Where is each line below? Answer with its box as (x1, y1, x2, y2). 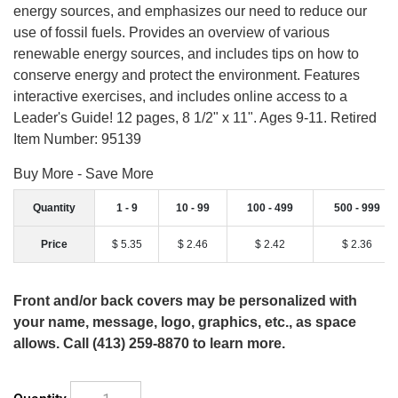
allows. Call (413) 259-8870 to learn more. (13, 335, 285, 351)
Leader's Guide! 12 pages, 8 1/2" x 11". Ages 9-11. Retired (13, 109, 377, 125)
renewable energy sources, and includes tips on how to (13, 45, 359, 61)
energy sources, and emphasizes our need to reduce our (13, 3, 367, 19)
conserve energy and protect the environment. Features (13, 67, 360, 83)
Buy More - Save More (13, 165, 154, 181)
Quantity (33, 201, 76, 214)
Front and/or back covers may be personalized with (13, 292, 357, 308)
